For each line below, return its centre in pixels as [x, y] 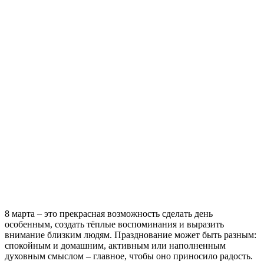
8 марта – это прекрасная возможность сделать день [109, 214]
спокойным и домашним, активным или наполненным [115, 246]
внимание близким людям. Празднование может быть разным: [131, 235]
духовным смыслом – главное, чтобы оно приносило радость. [129, 256]
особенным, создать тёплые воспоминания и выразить [114, 225]
